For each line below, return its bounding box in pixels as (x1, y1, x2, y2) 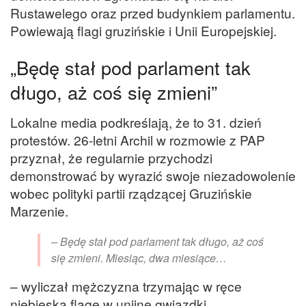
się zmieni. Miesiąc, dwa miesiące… (51, 249, 227, 266)
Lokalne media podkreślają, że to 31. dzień (10, 113, 262, 132)
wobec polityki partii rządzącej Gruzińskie (10, 184, 252, 203)
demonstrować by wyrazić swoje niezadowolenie (10, 166, 296, 185)
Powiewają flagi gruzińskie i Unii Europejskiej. (10, 21, 277, 40)
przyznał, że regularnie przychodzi (10, 148, 212, 167)
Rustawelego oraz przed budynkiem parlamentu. (10, 3, 295, 23)
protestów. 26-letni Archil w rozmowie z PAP (10, 130, 265, 150)
